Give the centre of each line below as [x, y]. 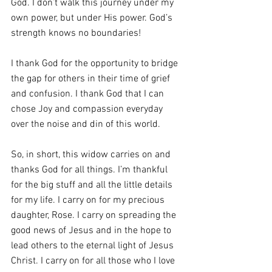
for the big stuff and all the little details [93, 185]
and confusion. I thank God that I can [89, 94]
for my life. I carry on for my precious [89, 200]
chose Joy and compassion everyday [88, 109]
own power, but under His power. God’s [93, 18]
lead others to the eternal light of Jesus [93, 246]
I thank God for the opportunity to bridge [96, 64]
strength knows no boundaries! [76, 33]
